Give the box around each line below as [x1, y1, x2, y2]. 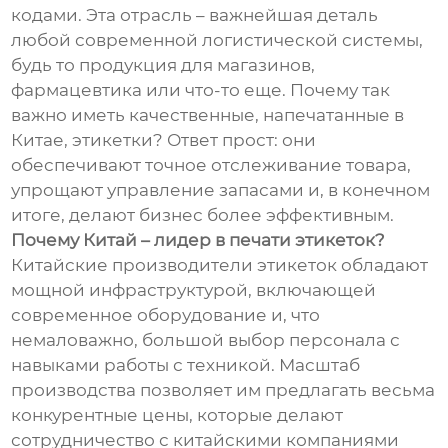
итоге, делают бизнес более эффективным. [11, 205, 395, 226]
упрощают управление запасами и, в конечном [11, 180, 431, 201]
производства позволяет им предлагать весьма [11, 380, 436, 401]
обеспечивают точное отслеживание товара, [11, 155, 412, 176]
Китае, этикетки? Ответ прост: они [11, 130, 317, 151]
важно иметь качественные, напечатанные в [11, 105, 405, 126]
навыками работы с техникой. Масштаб [11, 355, 361, 376]
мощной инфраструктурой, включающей [11, 280, 377, 301]
